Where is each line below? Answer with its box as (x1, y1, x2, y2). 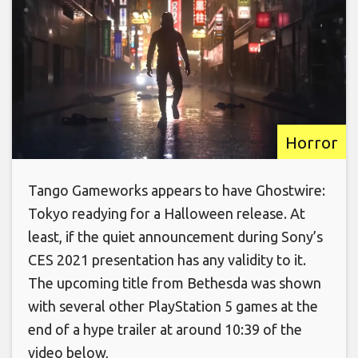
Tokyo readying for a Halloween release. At (28, 205, 305, 222)
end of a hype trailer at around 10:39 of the (28, 321, 302, 338)
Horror (285, 133, 338, 153)
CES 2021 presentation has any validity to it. (28, 252, 306, 268)
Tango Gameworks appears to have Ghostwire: (28, 182, 325, 199)
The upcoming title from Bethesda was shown (28, 275, 321, 292)
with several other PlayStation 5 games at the (28, 298, 318, 315)
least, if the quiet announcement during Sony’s (28, 229, 323, 245)
